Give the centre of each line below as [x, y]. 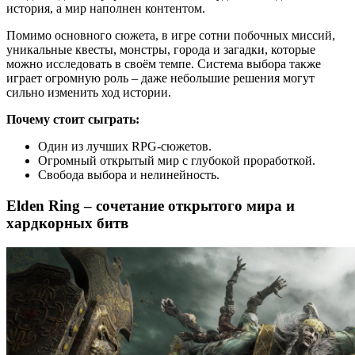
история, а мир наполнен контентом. [106, 9]
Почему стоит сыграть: [73, 120]
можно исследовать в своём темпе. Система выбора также [164, 64]
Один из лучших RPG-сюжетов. [125, 147]
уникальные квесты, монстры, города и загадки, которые [161, 50]
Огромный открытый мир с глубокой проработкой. [177, 161]
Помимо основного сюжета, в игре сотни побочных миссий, [171, 36]
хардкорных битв [67, 223]
